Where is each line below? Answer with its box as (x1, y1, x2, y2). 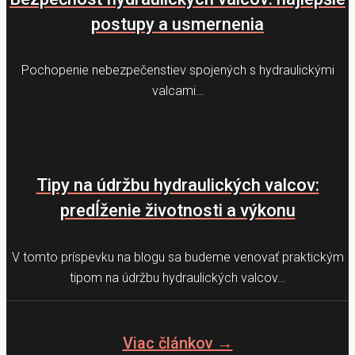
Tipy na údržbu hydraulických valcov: (36, 175, 319, 196)
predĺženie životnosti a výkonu (59, 200, 296, 221)
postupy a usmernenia (91, 13, 264, 34)
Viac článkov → (122, 334, 233, 353)
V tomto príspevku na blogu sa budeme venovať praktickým (11, 249, 344, 265)
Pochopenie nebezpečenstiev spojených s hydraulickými (21, 63, 334, 78)
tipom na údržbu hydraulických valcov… (70, 269, 285, 285)
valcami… (151, 83, 204, 99)
